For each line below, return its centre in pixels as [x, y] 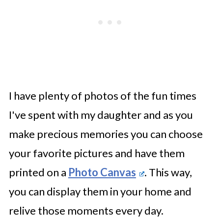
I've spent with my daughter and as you [101, 114]
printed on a [38, 172]
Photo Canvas [102, 172]
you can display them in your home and [100, 191]
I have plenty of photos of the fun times [102, 95]
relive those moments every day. [86, 210]
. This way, [168, 172]
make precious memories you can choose [106, 134]
